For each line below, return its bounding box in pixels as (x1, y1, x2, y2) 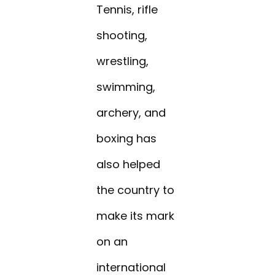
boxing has (96, 131, 157, 147)
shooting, (96, 28, 148, 44)
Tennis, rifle (96, 2, 158, 18)
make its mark (96, 208, 175, 224)
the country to (96, 182, 175, 198)
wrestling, (96, 53, 149, 69)
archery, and (96, 105, 166, 121)
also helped (96, 157, 161, 172)
